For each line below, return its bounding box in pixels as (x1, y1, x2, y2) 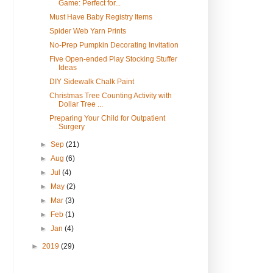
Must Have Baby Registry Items (49, 13, 152, 22)
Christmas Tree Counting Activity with (49, 91, 172, 101)
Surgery (58, 122, 85, 132)
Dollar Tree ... (58, 100, 103, 109)
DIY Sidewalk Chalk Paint (49, 77, 134, 87)
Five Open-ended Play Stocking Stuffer (49, 55, 177, 64)
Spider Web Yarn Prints (49, 27, 126, 36)
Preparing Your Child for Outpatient (49, 114, 165, 123)
